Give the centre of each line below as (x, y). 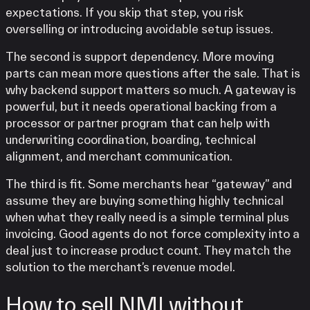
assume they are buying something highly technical (145, 200)
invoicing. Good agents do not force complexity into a (153, 233)
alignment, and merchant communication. (119, 156)
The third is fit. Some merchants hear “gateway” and (149, 183)
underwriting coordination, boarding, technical (131, 139)
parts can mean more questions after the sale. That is (153, 73)
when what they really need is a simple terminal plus (147, 217)
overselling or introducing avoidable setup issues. (139, 28)
